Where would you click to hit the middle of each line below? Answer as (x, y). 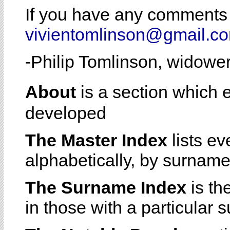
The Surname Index (106, 187)
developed (66, 113)
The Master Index (96, 140)
